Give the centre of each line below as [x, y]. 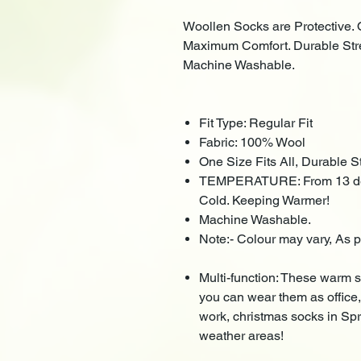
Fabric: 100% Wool [252, 142]
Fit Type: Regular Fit [256, 122]
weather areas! [241, 335]
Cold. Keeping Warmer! [264, 200]
